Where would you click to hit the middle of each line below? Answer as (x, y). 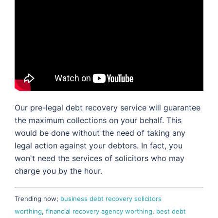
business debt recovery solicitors (111, 198)
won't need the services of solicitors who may (100, 158)
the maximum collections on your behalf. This (98, 120)
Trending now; (37, 198)
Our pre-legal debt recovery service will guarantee (108, 107)
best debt (171, 211)
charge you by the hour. (58, 171)
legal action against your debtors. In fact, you (99, 145)
